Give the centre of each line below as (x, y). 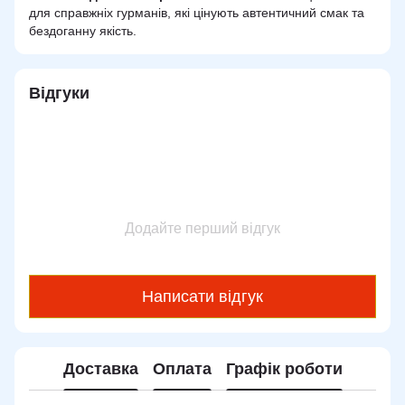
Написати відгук (202, 296)
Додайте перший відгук (202, 229)
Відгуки (59, 94)
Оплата (182, 368)
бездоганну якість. (83, 31)
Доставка (100, 368)
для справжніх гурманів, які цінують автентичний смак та (197, 13)
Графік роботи (284, 368)
